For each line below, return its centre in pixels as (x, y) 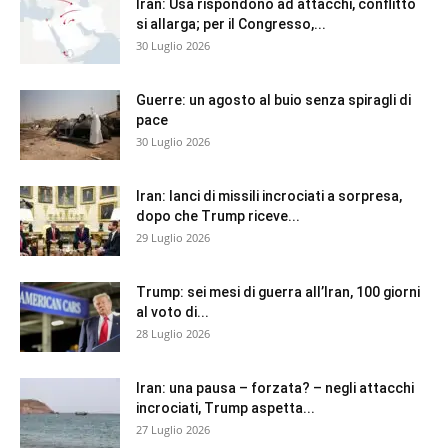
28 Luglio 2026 (173, 333)
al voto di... (172, 311)
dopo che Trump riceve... (218, 215)
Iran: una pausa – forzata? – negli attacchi (275, 387)
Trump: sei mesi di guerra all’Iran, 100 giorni (278, 291)
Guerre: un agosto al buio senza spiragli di (273, 99)
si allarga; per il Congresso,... (231, 23)
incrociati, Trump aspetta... (225, 407)
